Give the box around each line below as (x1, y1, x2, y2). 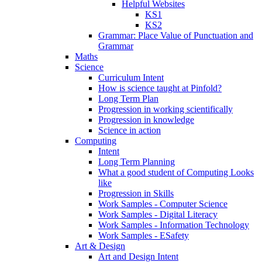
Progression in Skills (98, 188, 174, 198)
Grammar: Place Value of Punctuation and (98, 30, 253, 40)
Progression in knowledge (98, 114, 194, 125)
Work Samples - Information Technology (98, 219, 249, 230)
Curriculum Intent (98, 72, 164, 82)
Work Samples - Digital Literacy (98, 209, 218, 219)
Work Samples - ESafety (98, 230, 189, 240)
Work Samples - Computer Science (98, 198, 227, 209)
